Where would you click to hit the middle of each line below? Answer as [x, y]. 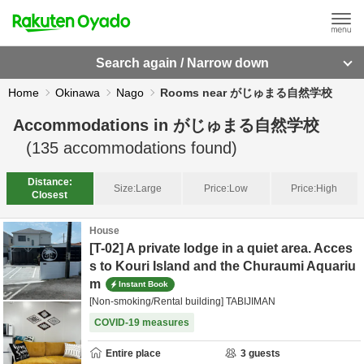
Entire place [133, 353]
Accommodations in [93, 125]
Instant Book [143, 284]
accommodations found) [148, 148]
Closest [50, 195]
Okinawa [78, 93]
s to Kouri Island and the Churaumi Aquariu [223, 266]
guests [263, 353]
